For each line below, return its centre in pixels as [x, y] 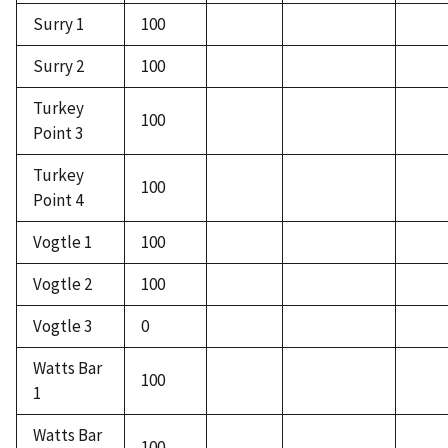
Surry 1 [58, 24]
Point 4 [58, 200]
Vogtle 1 [62, 242]
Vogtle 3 [62, 326]
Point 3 [58, 133]
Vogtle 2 [62, 284]
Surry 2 [58, 66]
